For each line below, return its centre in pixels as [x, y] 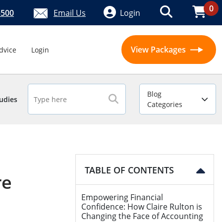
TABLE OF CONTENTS [129, 170]
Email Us [70, 13]
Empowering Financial [122, 197]
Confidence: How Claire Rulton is [142, 207]
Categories [165, 104]
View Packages [159, 50]
